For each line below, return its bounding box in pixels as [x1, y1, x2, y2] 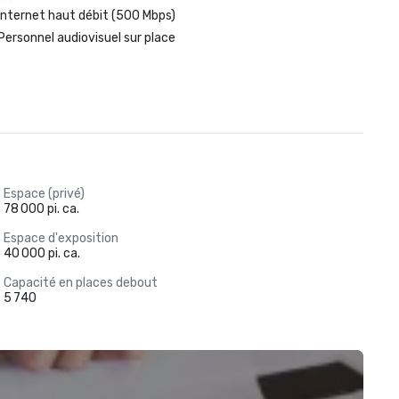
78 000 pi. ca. [3, 201, 79, 216]
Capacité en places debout [3, 275, 158, 290]
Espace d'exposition [3, 231, 118, 246]
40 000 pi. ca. [3, 246, 80, 261]
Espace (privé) [3, 186, 85, 201]
